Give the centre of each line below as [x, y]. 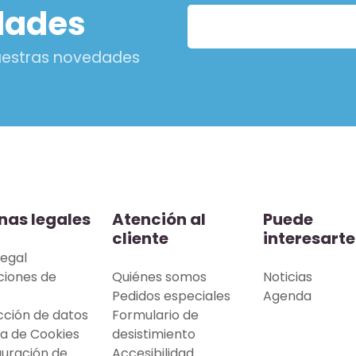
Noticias [288, 277]
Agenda [287, 296]
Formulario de [155, 315]
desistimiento [154, 334]
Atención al [159, 219]
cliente [140, 238]
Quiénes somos [159, 277]
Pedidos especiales [171, 296]
